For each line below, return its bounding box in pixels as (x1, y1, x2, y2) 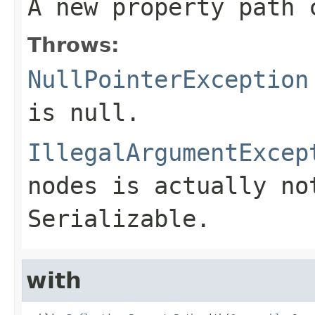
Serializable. (27, 204, 210, 233)
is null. (27, 98, 140, 127)
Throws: (27, 32, 120, 57)
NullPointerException (27, 65, 309, 94)
